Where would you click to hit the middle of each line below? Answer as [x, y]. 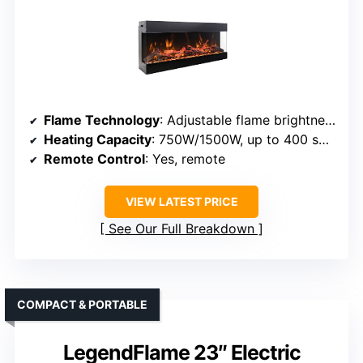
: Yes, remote [185, 158]
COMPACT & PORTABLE [82, 304]
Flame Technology [102, 120]
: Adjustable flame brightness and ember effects [242, 120]
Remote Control [94, 158]
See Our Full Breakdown [181, 228]
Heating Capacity [98, 139]
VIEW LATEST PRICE [181, 201]
